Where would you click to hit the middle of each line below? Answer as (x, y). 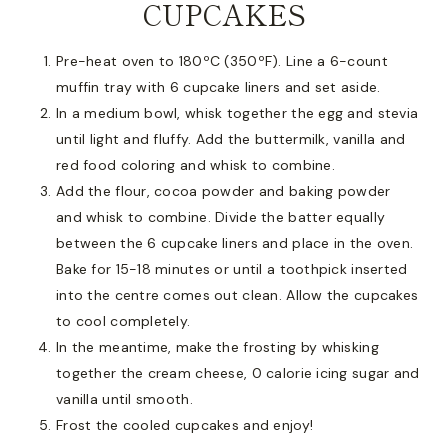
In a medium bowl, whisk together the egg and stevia (237, 112)
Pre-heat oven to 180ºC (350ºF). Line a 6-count (222, 60)
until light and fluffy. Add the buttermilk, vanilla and (231, 138)
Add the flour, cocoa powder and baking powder (223, 190)
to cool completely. (123, 320)
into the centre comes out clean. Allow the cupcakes (237, 294)
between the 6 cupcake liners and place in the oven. (235, 242)
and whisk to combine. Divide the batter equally (221, 216)
